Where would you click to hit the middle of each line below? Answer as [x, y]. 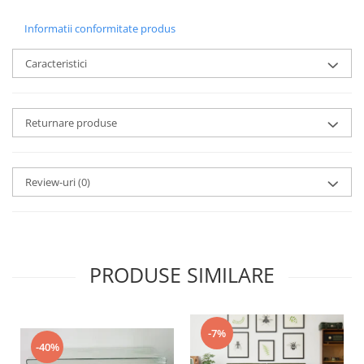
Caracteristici [56, 63]
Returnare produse [71, 123]
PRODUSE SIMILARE [182, 275]
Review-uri [52, 182]
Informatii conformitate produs [100, 28]
